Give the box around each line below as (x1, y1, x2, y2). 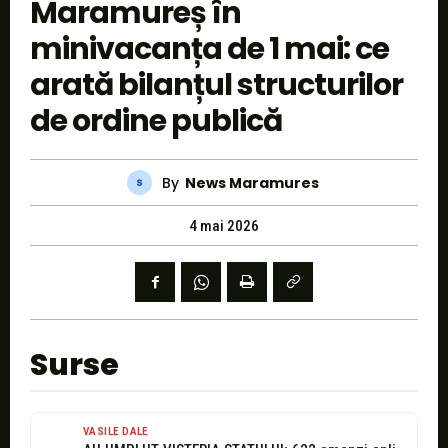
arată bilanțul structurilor (30, 64, 403, 107)
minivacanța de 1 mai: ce (30, 28, 389, 71)
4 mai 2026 (189, 217, 259, 236)
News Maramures (184, 172, 319, 193)
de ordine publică (30, 100, 282, 143)
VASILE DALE (83, 425, 148, 439)
